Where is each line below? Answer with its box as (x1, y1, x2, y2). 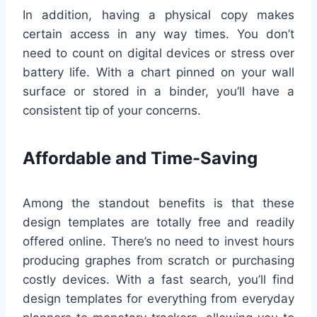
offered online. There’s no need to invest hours (23, 234, 294, 249)
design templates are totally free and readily (23, 215, 294, 230)
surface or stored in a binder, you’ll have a (23, 84, 294, 99)
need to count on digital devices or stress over (23, 46, 294, 61)
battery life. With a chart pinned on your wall (23, 65, 294, 80)
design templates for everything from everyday (23, 292, 294, 306)
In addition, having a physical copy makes (23, 8, 294, 23)
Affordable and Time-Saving (23, 148, 258, 169)
